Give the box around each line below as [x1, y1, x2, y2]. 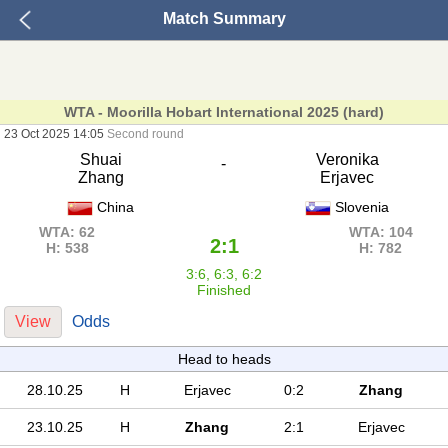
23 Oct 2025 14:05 [4, 127, 107, 141]
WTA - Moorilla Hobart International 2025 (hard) [64, 104, 384, 120]
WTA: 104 [348, 223, 413, 240]
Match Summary [162, 10, 286, 27]
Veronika [315, 151, 379, 168]
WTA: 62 [39, 223, 96, 240]
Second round [107, 127, 184, 141]
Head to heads [177, 350, 271, 367]
